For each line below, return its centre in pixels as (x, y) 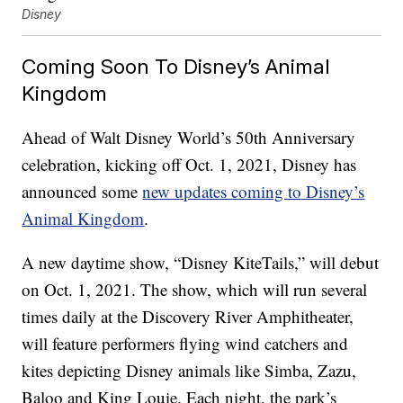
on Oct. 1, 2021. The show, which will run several (195, 290)
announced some (82, 192)
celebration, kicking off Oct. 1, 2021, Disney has (189, 165)
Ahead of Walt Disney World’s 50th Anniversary (189, 138)
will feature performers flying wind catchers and (185, 344)
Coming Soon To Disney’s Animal (176, 67)
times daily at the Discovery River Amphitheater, (188, 317)
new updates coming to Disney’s (254, 192)
